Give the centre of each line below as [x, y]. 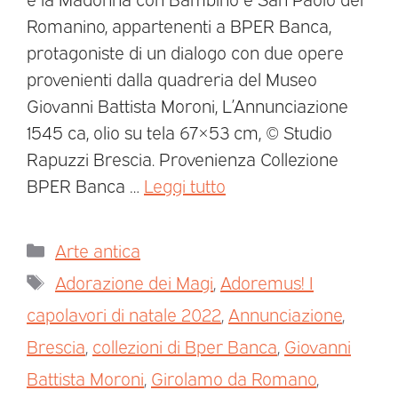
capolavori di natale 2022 [124, 313]
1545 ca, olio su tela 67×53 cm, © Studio [179, 131]
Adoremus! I [267, 281]
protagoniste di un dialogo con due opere [185, 51]
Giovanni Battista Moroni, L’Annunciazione [187, 104]
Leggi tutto [185, 184]
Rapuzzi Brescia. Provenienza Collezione [183, 158]
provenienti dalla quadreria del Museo [172, 78]
